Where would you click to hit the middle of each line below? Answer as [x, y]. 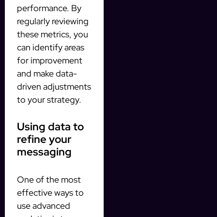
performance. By [49, 8]
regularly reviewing [53, 21]
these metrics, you [53, 34]
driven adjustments [54, 86]
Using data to [50, 126]
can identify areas [51, 47]
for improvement [50, 60]
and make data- [47, 73]
